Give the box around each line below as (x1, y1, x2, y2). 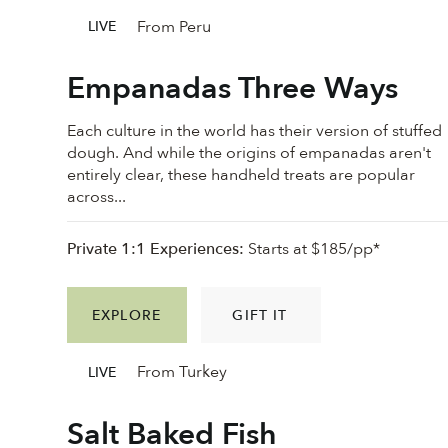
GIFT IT (232, 305, 288, 325)
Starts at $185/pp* (244, 238, 381, 261)
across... (67, 185, 127, 208)
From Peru (136, 15, 211, 38)
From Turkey (136, 361, 227, 384)
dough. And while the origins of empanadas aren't (67, 141, 432, 164)
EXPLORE (92, 305, 161, 325)
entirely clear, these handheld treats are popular (67, 163, 416, 186)
